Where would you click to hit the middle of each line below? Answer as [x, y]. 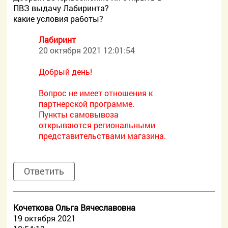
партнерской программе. [87, 104]
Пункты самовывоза [79, 114]
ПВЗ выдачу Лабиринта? [61, 8]
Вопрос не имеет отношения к [96, 93]
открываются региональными [97, 125]
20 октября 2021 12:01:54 [87, 50]
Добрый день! [66, 72]
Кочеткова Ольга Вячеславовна [75, 207]
